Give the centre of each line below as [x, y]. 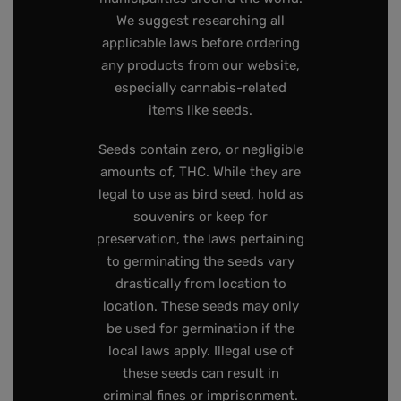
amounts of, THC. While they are [200, 171]
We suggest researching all [200, 21]
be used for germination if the [200, 328]
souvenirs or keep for [200, 216]
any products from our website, [200, 66]
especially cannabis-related [200, 88]
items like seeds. [200, 111]
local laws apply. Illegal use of [200, 350]
